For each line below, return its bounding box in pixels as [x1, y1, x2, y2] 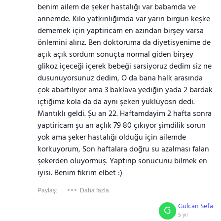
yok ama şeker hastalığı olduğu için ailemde [37, 131, 186, 144]
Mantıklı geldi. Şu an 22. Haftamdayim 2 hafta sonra [37, 108, 212, 120]
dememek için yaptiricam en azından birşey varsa [37, 25, 204, 37]
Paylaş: [37, 187, 57, 194]
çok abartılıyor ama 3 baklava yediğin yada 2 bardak [37, 84, 213, 97]
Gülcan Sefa [178, 201, 214, 212]
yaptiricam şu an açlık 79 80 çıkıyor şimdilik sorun [37, 119, 206, 132]
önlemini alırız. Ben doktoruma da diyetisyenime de [37, 37, 211, 49]
